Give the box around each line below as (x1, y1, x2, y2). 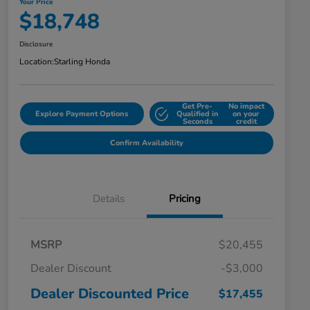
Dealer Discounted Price (30, 284, 189, 304)
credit (235, 116, 257, 127)
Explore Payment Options (35, 109, 129, 120)
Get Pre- (182, 101, 213, 112)
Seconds (182, 116, 212, 127)
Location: (19, 56, 54, 68)
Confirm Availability (110, 138, 183, 149)
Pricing (169, 192, 201, 206)
